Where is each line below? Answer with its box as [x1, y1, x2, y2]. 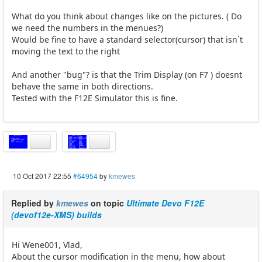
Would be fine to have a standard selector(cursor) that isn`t [12, 34, 243, 46]
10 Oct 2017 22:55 [13, 171, 71, 181]
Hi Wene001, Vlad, [12, 239, 82, 251]
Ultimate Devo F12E [126, 197, 204, 209]
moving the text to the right [12, 46, 120, 57]
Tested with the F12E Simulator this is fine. [12, 92, 178, 104]
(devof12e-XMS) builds [11, 209, 102, 221]
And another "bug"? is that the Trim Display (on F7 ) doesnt [12, 69, 242, 81]
